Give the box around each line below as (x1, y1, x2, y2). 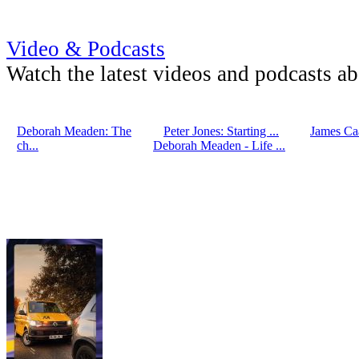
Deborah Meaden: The (17, 123, 131, 138)
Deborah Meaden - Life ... (153, 138, 285, 152)
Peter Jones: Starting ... (163, 123, 279, 138)
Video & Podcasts (6, 36, 165, 61)
